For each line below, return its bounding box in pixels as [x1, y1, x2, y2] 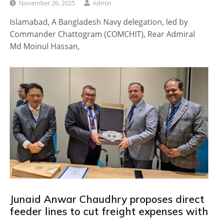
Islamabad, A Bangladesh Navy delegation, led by [10, 16, 188, 27]
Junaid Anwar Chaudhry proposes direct [10, 193, 204, 206]
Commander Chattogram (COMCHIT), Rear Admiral [10, 28, 195, 39]
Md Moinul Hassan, [10, 40, 80, 52]
